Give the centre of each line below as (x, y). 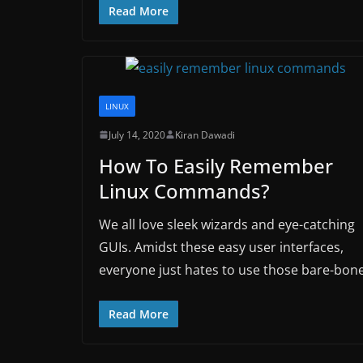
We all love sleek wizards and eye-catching (227, 224)
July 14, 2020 (137, 135)
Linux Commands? (184, 190)
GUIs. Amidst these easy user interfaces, (221, 247)
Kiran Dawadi (205, 135)
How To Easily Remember (216, 165)
